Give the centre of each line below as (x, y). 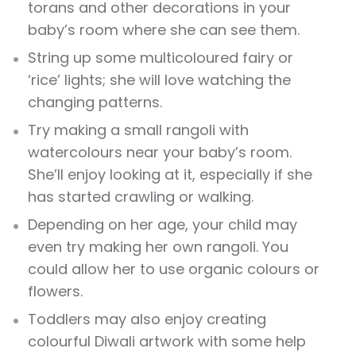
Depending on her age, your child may (163, 225)
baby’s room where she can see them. (164, 30)
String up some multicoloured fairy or (161, 58)
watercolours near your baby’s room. (160, 153)
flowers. (55, 292)
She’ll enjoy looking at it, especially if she (170, 175)
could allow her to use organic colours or (174, 269)
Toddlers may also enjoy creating (147, 319)
